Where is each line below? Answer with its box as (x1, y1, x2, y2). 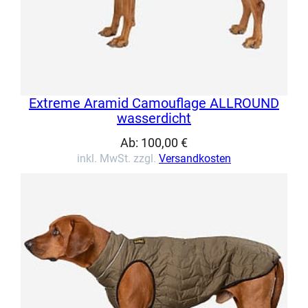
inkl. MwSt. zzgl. (77, 151, 159, 165)
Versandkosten (159, 151, 231, 165)
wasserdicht (117, 109, 191, 126)
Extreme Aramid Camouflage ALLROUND (29, 94, 279, 111)
